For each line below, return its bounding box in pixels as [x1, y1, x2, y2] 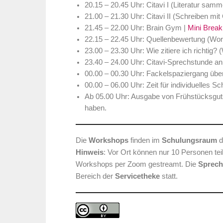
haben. [84, 104, 107, 112]
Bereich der [76, 172, 115, 181]
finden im [128, 136, 162, 145]
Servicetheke [115, 172, 160, 181]
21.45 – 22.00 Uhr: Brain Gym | [84, 24, 188, 32]
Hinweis [76, 148, 104, 157]
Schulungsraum [162, 136, 217, 145]
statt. [160, 172, 178, 181]
